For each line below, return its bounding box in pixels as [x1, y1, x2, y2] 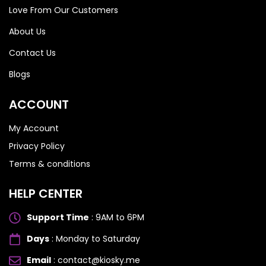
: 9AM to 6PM [89, 211, 144, 224]
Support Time [27, 211, 89, 224]
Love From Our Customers [9, 4, 118, 17]
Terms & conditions [9, 158, 90, 170]
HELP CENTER [9, 185, 83, 202]
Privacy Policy [9, 140, 65, 153]
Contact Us [9, 47, 56, 59]
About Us [9, 26, 46, 38]
